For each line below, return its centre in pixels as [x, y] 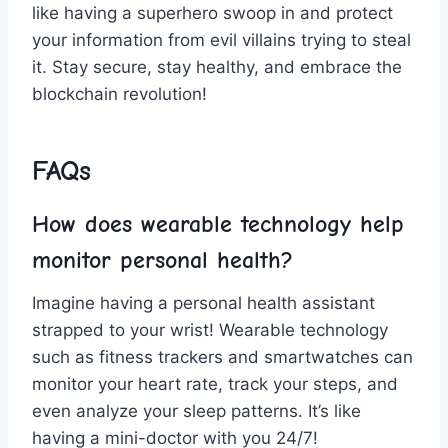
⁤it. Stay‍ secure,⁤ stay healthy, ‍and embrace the [217, 66]
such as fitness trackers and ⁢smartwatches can [222, 356]
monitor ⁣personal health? [162, 259]
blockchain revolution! [119, 93]
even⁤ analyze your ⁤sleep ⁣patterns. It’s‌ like [196, 410]
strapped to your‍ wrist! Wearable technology [210, 329]
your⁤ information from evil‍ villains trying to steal [221, 39]
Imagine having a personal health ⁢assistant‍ [203, 302]
